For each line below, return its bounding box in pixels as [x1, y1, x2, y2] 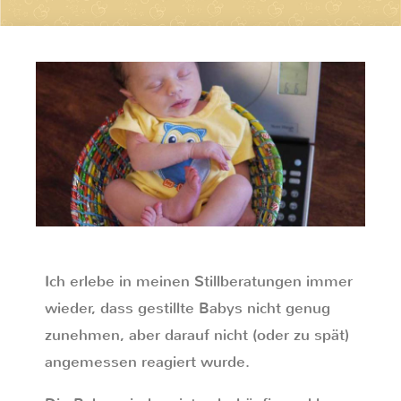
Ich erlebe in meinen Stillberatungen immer [45, 271, 353, 292]
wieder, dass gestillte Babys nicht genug [45, 298, 330, 319]
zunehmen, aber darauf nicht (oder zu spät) [45, 325, 349, 346]
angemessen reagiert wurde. [45, 352, 250, 372]
